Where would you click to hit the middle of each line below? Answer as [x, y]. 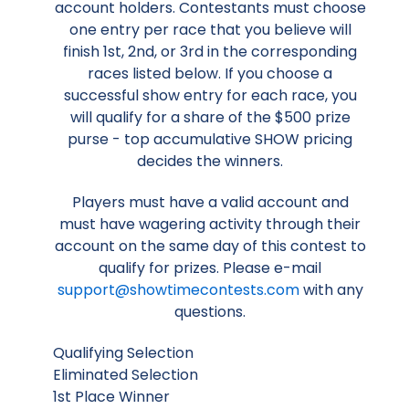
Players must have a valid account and [210, 203]
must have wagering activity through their [210, 225]
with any [331, 290]
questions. [210, 312]
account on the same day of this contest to [210, 246]
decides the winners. [210, 162]
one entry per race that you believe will [210, 30]
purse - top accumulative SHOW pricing [210, 140]
